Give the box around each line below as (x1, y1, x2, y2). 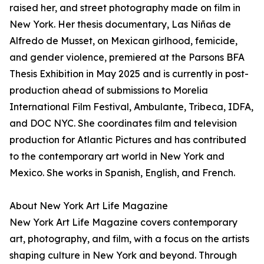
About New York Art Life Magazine (9, 200, 168, 212)
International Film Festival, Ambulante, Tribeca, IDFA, (9, 101, 253, 113)
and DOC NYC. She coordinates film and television (9, 117, 237, 130)
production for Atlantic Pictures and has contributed (9, 134, 246, 146)
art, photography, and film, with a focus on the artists (9, 233, 249, 245)
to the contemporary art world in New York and (9, 150, 225, 163)
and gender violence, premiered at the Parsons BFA (9, 51, 245, 64)
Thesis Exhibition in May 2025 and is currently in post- (9, 68, 249, 80)
